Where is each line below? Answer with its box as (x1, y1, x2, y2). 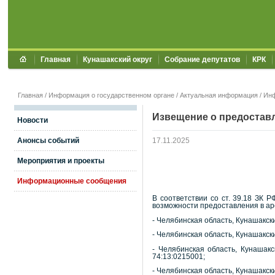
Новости (17, 116, 48, 125)
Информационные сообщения (17, 177, 126, 185)
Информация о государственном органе (48, 91, 174, 99)
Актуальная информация (180, 91, 258, 99)
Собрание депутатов (165, 55, 240, 64)
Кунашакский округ (83, 55, 152, 64)
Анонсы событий (17, 136, 79, 145)
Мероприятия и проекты (17, 157, 104, 165)
